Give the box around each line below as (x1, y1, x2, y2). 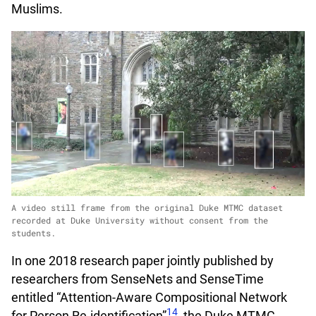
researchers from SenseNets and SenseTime (11, 272, 264, 287)
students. (11, 226, 56, 238)
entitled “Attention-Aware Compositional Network (11, 290, 287, 305)
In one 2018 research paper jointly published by (11, 253, 274, 269)
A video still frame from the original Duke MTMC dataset (11, 201, 283, 213)
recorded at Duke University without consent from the (11, 214, 268, 226)
